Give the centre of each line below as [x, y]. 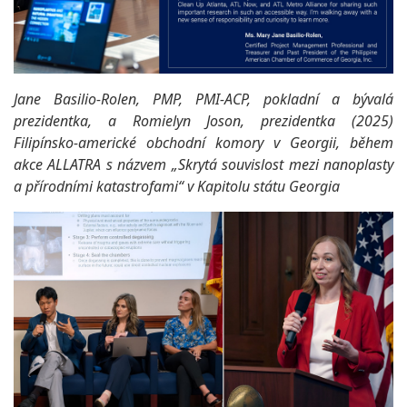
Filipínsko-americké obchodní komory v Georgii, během [203, 143]
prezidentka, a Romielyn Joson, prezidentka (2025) [203, 121]
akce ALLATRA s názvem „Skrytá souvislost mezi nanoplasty [203, 165]
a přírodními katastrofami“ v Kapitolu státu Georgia [177, 187]
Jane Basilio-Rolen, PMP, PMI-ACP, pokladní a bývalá [203, 99]
